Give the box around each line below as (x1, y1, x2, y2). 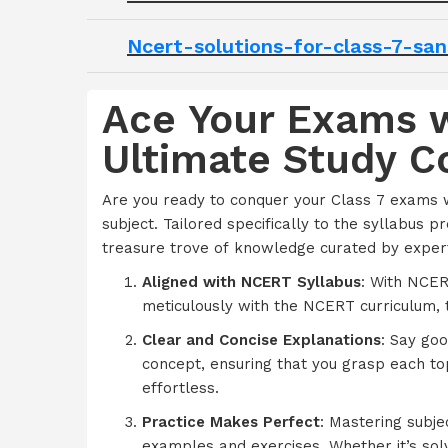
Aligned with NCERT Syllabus (142, 272, 361, 291)
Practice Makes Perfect (142, 412, 320, 431)
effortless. (142, 378, 219, 397)
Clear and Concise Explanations (142, 330, 381, 349)
